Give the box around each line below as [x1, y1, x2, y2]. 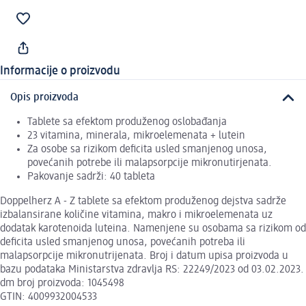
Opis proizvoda [10, 92, 79, 103]
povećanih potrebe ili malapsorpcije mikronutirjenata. [27, 158, 272, 169]
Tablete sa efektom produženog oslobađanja [27, 117, 227, 128]
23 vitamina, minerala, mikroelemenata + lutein [27, 130, 245, 142]
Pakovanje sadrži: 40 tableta [27, 171, 155, 183]
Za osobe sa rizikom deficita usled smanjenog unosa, [27, 144, 267, 156]
